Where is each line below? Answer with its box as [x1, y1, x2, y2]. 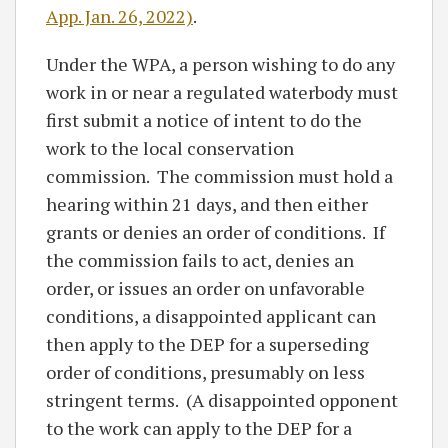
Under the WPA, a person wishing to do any [46, 52, 395, 76]
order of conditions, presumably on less [46, 360, 365, 384]
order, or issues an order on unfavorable [46, 276, 365, 300]
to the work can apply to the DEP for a [46, 416, 352, 440]
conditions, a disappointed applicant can [46, 304, 376, 328]
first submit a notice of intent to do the [46, 108, 362, 132]
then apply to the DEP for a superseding [46, 332, 369, 356]
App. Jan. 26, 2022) [46, 4, 193, 28]
